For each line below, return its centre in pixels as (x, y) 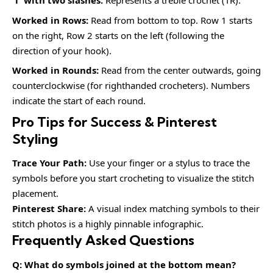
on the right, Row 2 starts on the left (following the (118, 35)
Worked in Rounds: (55, 70)
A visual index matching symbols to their (173, 208)
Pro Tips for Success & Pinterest (115, 122)
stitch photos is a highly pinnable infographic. (108, 224)
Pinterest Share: (49, 208)
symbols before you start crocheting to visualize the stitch (133, 178)
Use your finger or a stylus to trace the (168, 163)
